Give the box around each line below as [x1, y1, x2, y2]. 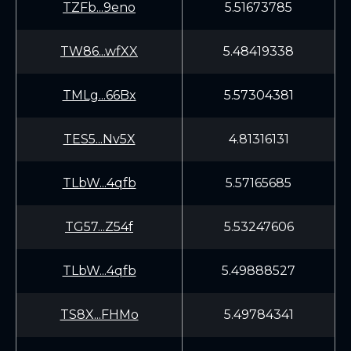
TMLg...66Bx [62, 88, 136, 103]
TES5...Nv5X [63, 132, 136, 147]
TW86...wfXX [60, 44, 138, 59]
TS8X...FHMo [60, 307, 139, 322]
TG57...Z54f [65, 219, 133, 234]
